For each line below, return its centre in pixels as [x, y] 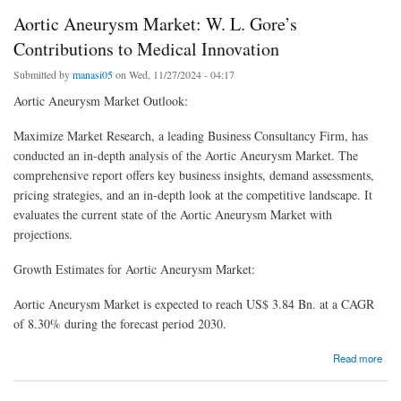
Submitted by [43, 75]
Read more [358, 358]
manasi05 [93, 75]
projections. [43, 234]
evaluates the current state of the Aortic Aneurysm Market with [173, 214]
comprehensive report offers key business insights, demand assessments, [194, 175]
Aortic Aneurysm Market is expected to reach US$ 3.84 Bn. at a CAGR [194, 303]
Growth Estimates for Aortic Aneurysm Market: [134, 269]
